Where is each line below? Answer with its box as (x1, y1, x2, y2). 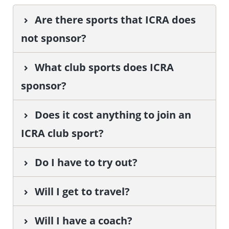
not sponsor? (21, 31, 87, 45)
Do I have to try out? (34, 155, 138, 170)
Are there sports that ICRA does (34, 12, 196, 27)
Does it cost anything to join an (34, 107, 191, 122)
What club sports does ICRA (34, 60, 174, 75)
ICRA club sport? (21, 126, 104, 141)
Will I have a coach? (34, 213, 132, 228)
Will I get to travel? (34, 184, 130, 199)
